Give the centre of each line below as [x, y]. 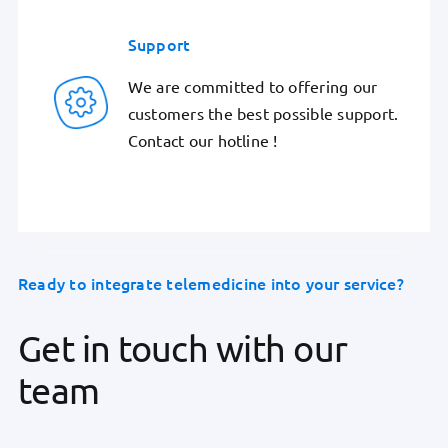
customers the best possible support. [263, 112]
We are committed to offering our [252, 85]
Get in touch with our [182, 348]
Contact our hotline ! [202, 139]
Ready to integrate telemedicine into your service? [210, 283]
